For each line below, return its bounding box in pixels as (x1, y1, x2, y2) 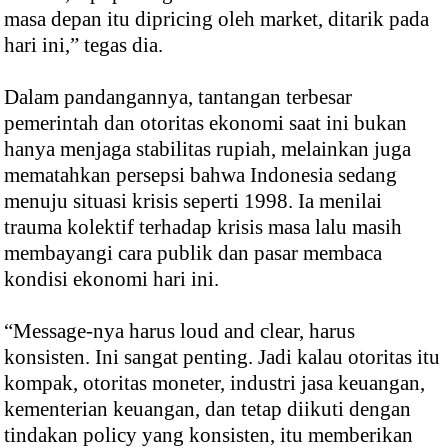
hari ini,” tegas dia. (4, 33, 168, 58)
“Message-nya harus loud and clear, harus (4, 319, 355, 344)
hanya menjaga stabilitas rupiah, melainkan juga (4, 137, 411, 162)
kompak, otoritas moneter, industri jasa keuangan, (4, 371, 425, 396)
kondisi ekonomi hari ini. (4, 267, 219, 292)
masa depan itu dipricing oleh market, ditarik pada (4, 7, 429, 32)
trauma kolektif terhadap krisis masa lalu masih (4, 215, 402, 240)
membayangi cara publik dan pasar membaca (4, 241, 382, 266)
